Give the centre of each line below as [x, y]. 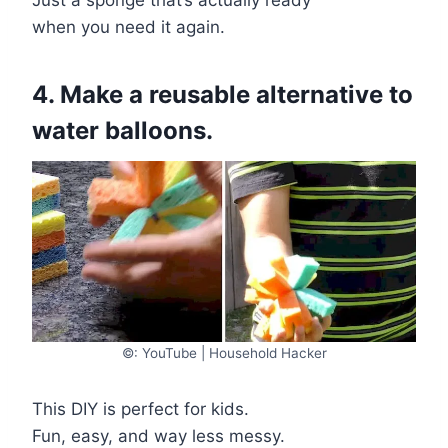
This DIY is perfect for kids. [140, 408]
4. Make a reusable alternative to [222, 94]
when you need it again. [128, 26]
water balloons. [122, 130]
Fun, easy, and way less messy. [158, 435]
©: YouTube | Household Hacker [224, 352]
